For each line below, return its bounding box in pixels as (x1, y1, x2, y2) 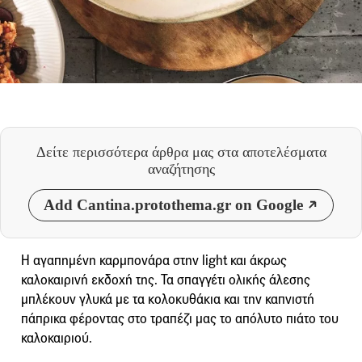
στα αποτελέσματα (217, 143, 326, 160)
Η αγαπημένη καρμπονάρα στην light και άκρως (21, 251, 287, 269)
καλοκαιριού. (21, 329, 92, 347)
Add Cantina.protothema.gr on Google (44, 196, 303, 213)
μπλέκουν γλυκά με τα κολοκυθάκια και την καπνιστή (21, 290, 314, 308)
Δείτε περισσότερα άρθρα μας (36, 143, 217, 160)
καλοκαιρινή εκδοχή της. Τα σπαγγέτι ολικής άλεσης (21, 271, 310, 288)
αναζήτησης (147, 160, 215, 177)
